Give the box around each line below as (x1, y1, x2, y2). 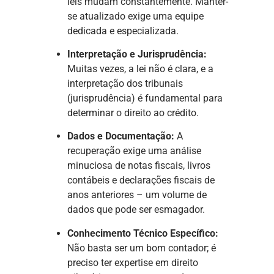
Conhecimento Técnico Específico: (67, 227, 218, 239)
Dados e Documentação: (67, 130, 174, 143)
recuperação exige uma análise (67, 145, 201, 157)
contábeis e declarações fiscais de (67, 174, 215, 187)
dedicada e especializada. (67, 24, 179, 37)
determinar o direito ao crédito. (67, 107, 199, 119)
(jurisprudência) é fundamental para (67, 92, 223, 105)
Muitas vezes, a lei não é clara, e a (67, 63, 213, 75)
